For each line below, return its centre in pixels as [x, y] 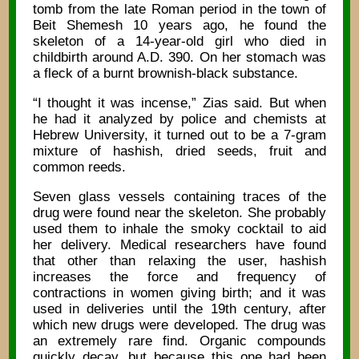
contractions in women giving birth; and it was [179, 292]
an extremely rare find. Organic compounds [179, 341]
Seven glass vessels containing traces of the [179, 196]
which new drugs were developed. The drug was [179, 325]
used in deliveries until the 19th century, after [179, 309]
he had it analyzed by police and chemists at [179, 119]
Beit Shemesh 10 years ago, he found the [179, 26]
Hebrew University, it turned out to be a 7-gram [179, 135]
